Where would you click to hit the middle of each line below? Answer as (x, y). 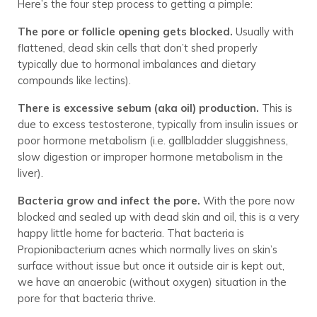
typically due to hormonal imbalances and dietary (137, 64)
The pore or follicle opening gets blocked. (125, 31)
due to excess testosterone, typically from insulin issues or (157, 124)
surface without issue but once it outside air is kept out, (151, 266)
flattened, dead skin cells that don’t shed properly (137, 48)
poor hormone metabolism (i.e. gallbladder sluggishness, (152, 140)
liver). (30, 173)
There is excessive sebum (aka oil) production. (138, 108)
